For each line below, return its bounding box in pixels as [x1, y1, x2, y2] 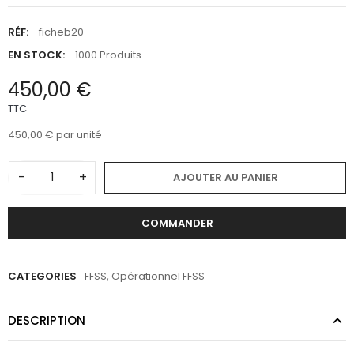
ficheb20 [39, 24, 84, 40]
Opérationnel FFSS [111, 269, 205, 284]
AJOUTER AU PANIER [172, 169, 278, 185]
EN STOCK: [8, 47, 65, 63]
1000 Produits [75, 47, 141, 63]
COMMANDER [141, 215, 213, 231]
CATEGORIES [8, 269, 77, 284]
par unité [54, 126, 102, 142]
